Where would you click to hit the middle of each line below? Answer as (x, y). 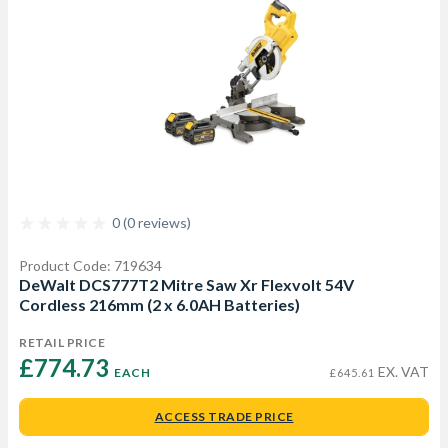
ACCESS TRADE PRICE (224, 416)
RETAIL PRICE (62, 342)
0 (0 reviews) (151, 222)
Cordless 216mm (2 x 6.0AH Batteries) (159, 304)
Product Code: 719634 (90, 265)
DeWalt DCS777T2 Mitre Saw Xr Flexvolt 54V (186, 284)
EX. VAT (402, 371)
